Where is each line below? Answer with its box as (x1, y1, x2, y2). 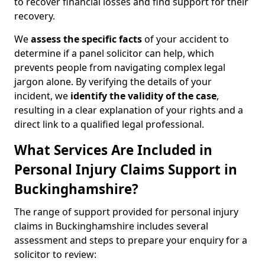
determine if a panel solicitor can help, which (14, 47, 214, 60)
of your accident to (142, 33, 229, 46)
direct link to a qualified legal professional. (14, 118, 204, 131)
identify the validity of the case (70, 89, 216, 102)
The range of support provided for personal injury (14, 205, 238, 218)
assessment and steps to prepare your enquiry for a (14, 234, 247, 247)
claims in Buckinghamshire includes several (14, 219, 208, 232)
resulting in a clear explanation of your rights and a (14, 104, 243, 117)
